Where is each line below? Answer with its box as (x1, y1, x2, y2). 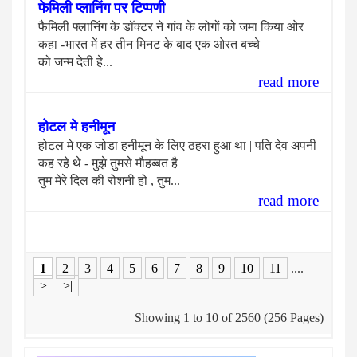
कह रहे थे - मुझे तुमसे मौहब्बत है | (38, 156, 183, 170)
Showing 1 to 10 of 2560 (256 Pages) (135, 311, 324, 324)
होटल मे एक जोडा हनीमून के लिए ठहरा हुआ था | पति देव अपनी (38, 139, 316, 152)
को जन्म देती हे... (38, 55, 112, 69)
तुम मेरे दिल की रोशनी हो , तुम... (38, 174, 180, 187)
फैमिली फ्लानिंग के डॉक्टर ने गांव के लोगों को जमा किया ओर (38, 20, 304, 33)
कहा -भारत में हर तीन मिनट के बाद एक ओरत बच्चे (38, 37, 260, 51)
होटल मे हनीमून (38, 119, 115, 135)
